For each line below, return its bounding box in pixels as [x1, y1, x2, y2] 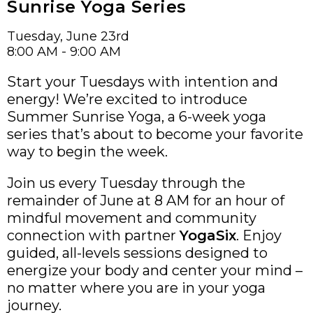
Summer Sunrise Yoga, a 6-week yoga [7, 108, 266, 125]
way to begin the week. [7, 143, 168, 160]
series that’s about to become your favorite [7, 125, 303, 143]
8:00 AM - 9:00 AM [7, 43, 121, 59]
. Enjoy [236, 226, 282, 244]
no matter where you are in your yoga [7, 279, 265, 296]
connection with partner [7, 226, 180, 244]
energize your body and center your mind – [7, 261, 303, 279]
